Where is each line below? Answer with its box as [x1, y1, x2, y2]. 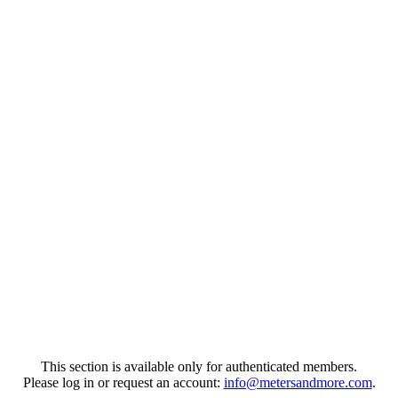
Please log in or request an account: [22, 374, 224, 390]
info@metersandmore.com [223, 374, 372, 390]
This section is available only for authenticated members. [41, 358, 357, 374]
